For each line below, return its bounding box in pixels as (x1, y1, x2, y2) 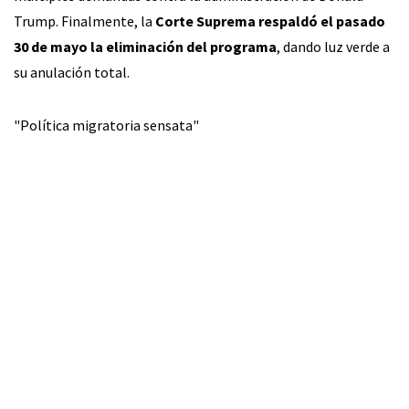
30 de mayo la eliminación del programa (14, 37, 277, 56)
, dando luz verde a (277, 37, 390, 56)
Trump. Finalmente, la (14, 11, 155, 30)
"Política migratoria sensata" (14, 115, 199, 134)
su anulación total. (14, 62, 130, 81)
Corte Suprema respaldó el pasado (155, 11, 385, 30)
